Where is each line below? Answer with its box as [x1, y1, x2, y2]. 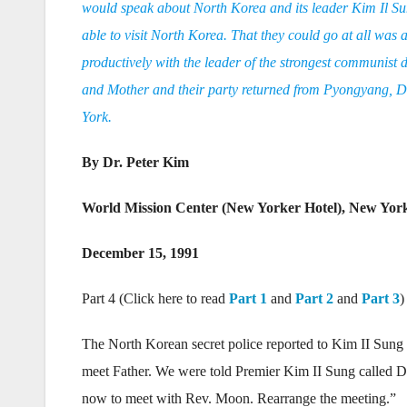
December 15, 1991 [82, 245, 199, 261]
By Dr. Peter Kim [82, 154, 189, 170]
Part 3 [362, 291, 400, 306]
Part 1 [229, 291, 267, 306]
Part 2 [295, 291, 333, 306]
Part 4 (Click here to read [82, 291, 229, 306]
